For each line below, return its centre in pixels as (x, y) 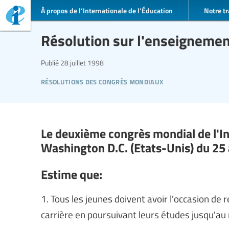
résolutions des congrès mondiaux (102, 81)
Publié (50, 62)
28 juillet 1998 (81, 62)
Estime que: (72, 174)
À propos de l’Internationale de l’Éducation (107, 10)
